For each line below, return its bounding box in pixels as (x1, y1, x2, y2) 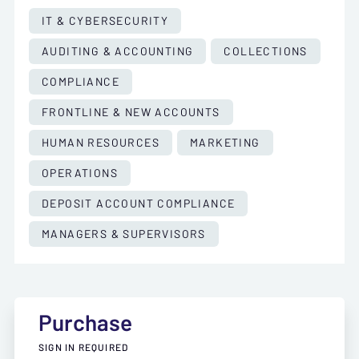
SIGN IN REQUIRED (38, 341, 129, 353)
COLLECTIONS (224, 42, 308, 60)
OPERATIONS (42, 163, 118, 182)
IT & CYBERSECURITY (42, 11, 169, 30)
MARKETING (190, 133, 260, 151)
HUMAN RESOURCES (42, 133, 159, 151)
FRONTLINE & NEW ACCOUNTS (42, 103, 220, 121)
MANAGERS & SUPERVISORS (42, 224, 206, 243)
